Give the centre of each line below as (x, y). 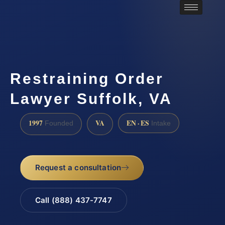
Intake (160, 123)
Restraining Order (87, 79)
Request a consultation (78, 167)
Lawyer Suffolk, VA (91, 99)
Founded (58, 123)
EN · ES (138, 123)
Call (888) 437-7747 (73, 200)
